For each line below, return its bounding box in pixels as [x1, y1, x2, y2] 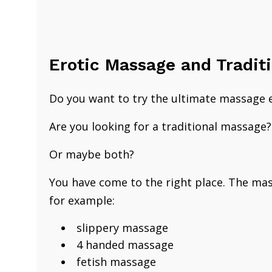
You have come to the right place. [49, 175, 228, 189]
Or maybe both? [49, 147, 137, 161]
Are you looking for [49, 119, 152, 134]
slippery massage [76, 220, 168, 235]
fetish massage [76, 254, 156, 269]
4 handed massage [76, 237, 174, 252]
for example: [49, 193, 118, 208]
